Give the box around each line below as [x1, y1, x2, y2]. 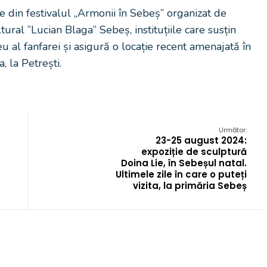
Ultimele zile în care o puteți [116, 168, 247, 181]
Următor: [219, 125, 247, 135]
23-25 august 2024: [156, 134, 247, 147]
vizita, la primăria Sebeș [133, 179, 247, 192]
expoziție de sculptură [141, 145, 247, 158]
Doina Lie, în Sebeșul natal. [121, 157, 247, 169]
